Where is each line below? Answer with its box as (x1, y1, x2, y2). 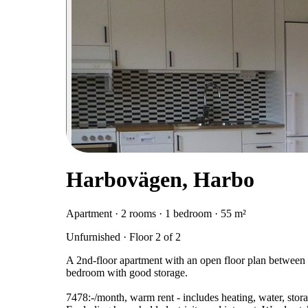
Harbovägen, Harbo (66, 167, 254, 192)
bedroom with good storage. (66, 266, 188, 278)
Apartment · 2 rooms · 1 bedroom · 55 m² (66, 207, 246, 219)
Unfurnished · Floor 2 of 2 (66, 230, 181, 243)
